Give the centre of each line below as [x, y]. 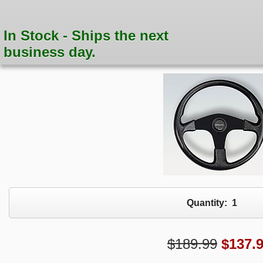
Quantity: [209, 203]
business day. [50, 52]
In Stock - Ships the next [86, 36]
